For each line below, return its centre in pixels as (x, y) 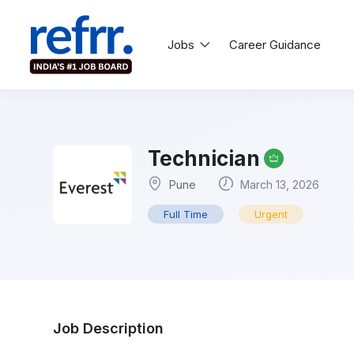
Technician (204, 158)
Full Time (186, 214)
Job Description (108, 328)
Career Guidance (275, 44)
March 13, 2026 (278, 185)
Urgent (271, 214)
